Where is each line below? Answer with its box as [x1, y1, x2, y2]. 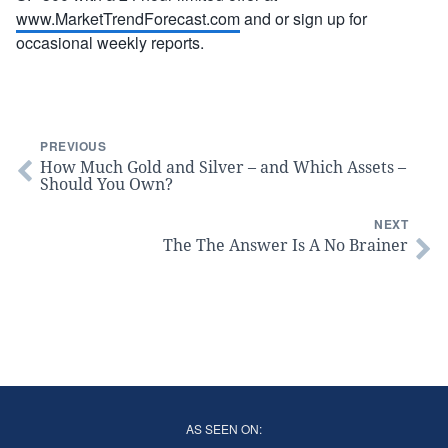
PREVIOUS [40, 137, 106, 155]
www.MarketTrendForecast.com [16, 7, 240, 30]
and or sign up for [240, 7, 367, 30]
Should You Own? [40, 173, 173, 195]
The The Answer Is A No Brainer [163, 234, 408, 256]
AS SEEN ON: [186, 420, 262, 437]
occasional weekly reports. [16, 31, 204, 54]
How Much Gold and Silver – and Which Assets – [40, 156, 406, 178]
